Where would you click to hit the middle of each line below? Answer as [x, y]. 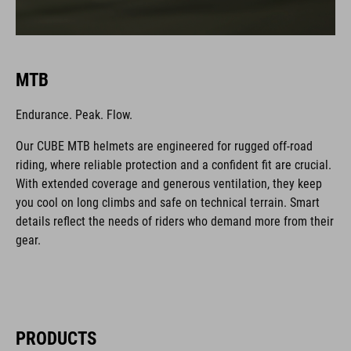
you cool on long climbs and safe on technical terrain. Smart [168, 202]
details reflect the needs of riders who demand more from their [175, 221]
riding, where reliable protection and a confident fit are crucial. [174, 165]
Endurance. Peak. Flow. [74, 114]
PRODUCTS [56, 338]
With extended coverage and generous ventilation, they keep [169, 183]
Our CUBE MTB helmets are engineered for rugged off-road [164, 146]
